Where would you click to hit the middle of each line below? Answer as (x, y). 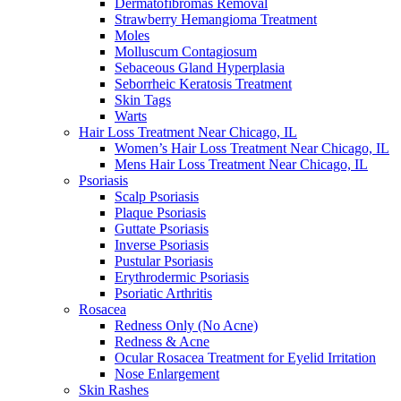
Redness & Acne (162, 341)
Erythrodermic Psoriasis (182, 277)
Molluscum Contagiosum (186, 51)
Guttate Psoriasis (162, 229)
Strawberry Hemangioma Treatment (216, 19)
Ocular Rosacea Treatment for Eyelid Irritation (245, 358)
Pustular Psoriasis (164, 261)
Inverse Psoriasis (162, 245)
